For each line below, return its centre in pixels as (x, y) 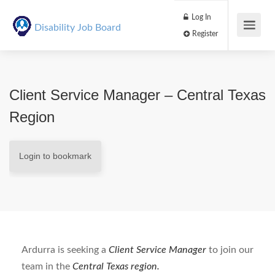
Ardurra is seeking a (65, 250)
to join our (231, 250)
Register (240, 40)
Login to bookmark (55, 156)
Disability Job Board (77, 28)
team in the (47, 266)
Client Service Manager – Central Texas (137, 95)
